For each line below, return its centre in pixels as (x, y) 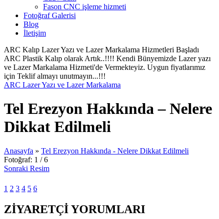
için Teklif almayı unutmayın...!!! (55, 76)
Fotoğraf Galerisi (50, 15)
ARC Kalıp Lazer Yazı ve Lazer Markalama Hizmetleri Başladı (101, 50)
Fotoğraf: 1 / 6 (26, 159)
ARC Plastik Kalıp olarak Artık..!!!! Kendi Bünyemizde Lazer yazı (107, 58)
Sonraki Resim (27, 168)
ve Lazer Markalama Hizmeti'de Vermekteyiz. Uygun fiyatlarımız (105, 67)
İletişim (35, 33)
